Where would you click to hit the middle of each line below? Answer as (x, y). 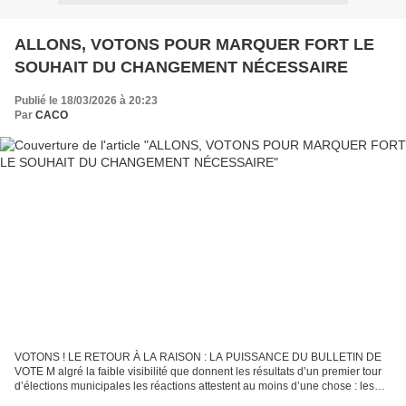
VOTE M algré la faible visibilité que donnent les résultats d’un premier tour (198, 372)
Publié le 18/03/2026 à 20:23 (86, 100)
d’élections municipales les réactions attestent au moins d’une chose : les (194, 387)
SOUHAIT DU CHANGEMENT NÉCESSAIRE (181, 67)
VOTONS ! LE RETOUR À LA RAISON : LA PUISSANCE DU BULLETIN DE (198, 358)
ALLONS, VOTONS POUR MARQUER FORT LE (194, 44)
